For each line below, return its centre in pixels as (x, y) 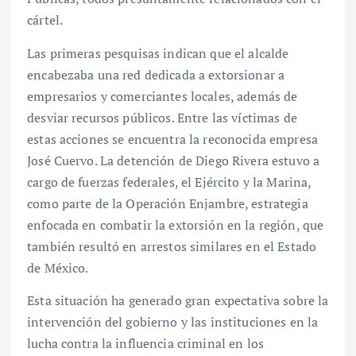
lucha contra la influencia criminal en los (145, 343)
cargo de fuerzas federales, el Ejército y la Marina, (169, 182)
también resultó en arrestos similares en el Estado (172, 246)
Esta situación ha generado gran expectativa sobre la (178, 300)
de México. (58, 267)
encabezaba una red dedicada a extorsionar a (156, 74)
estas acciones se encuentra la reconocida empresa (172, 139)
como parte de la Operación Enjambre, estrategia (168, 203)
